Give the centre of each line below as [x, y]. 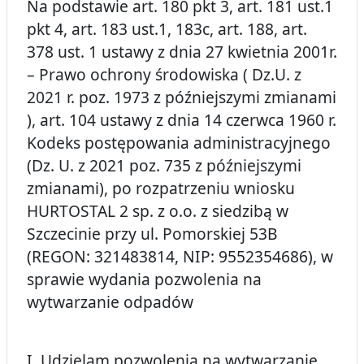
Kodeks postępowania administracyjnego [179, 143]
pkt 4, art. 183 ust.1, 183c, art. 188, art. [167, 29]
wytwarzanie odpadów [110, 302]
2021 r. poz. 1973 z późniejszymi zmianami [182, 97]
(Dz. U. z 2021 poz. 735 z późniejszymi [164, 166]
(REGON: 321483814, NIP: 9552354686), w [180, 257]
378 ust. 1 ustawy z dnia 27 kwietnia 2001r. [182, 52]
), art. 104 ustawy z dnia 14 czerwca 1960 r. [182, 120]
